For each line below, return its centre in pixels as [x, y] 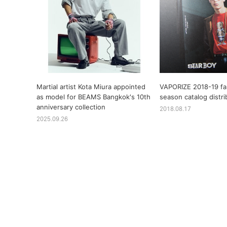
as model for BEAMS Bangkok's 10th [93, 97]
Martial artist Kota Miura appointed [91, 87]
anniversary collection [71, 107]
